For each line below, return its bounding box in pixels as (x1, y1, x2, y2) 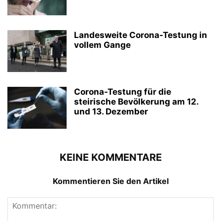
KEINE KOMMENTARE (59, 151, 162, 163)
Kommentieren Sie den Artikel (52, 176, 169, 186)
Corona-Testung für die (74, 86, 171, 97)
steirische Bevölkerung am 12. (74, 96, 198, 107)
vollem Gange (74, 39, 131, 50)
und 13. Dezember (74, 106, 148, 116)
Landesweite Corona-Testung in (74, 30, 207, 40)
